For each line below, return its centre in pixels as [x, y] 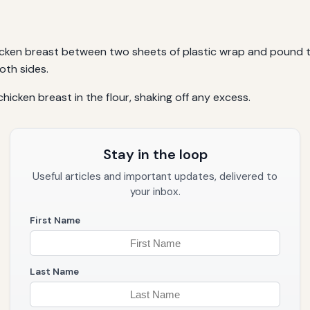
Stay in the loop [155, 155]
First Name [55, 221]
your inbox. [155, 192]
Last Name [54, 271]
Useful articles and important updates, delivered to [155, 177]
